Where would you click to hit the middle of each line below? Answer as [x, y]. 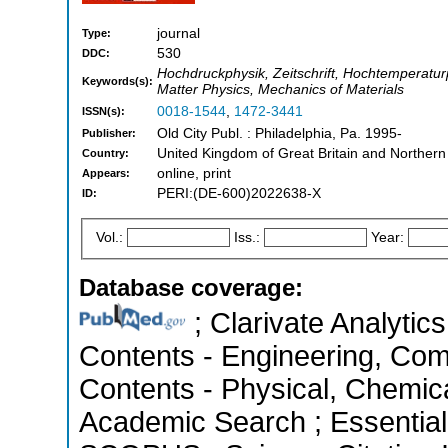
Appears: [106, 173]
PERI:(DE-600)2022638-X [239, 193]
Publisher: [109, 133]
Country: [105, 153]
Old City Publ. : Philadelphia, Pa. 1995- [279, 133]
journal [178, 33]
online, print [194, 173]
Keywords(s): [117, 81]
